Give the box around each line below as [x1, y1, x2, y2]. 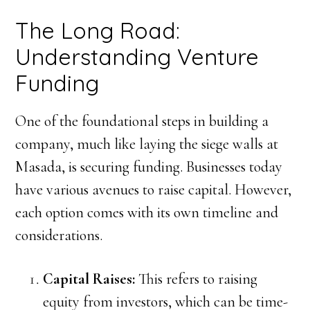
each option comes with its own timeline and [15, 203, 279, 221]
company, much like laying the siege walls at [15, 135, 279, 153]
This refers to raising [135, 270, 258, 288]
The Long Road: [15, 17, 181, 44]
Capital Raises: [43, 270, 136, 288]
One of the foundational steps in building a [15, 112, 269, 130]
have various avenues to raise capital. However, [15, 181, 292, 199]
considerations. [15, 226, 103, 244]
